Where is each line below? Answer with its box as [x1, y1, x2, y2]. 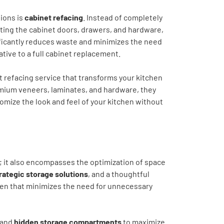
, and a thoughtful [88, 168, 149, 178]
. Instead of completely [83, 12, 162, 22]
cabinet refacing [24, 12, 83, 22]
